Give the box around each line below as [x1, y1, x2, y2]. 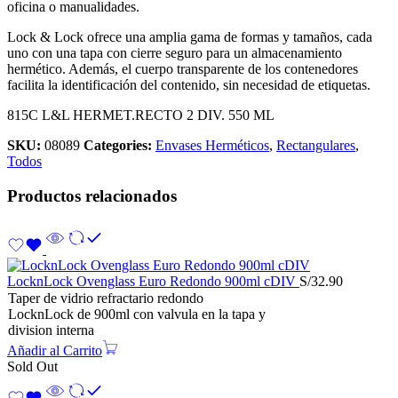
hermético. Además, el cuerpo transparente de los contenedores [7, 60, 358, 76]
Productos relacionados [7, 186, 177, 205]
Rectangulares [276, 137, 355, 153]
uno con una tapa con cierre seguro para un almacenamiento [7, 44, 342, 60]
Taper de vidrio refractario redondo [8, 291, 203, 306]
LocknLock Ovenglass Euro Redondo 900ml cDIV [7, 274, 299, 290]
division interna [8, 322, 94, 338]
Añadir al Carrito [7, 343, 102, 359]
